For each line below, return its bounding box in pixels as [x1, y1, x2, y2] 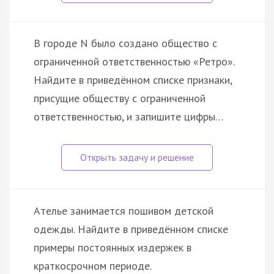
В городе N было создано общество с [34, 35, 217, 50]
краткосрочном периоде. [34, 258, 152, 273]
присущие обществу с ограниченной [34, 91, 206, 105]
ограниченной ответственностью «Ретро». [34, 54, 234, 68]
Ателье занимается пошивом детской [34, 203, 213, 218]
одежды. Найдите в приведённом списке [34, 221, 228, 236]
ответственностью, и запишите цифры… [34, 109, 224, 124]
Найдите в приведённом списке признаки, [34, 72, 232, 87]
